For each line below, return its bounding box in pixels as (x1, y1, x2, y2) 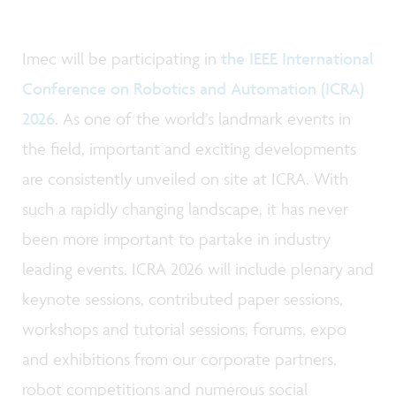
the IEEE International (221, 47, 374, 69)
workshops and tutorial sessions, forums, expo (22, 317, 346, 339)
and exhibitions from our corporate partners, (22, 347, 337, 369)
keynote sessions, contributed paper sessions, (22, 287, 343, 309)
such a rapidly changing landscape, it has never (22, 197, 348, 219)
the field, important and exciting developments (22, 137, 356, 159)
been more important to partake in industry (22, 227, 331, 249)
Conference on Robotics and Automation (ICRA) (22, 77, 364, 99)
